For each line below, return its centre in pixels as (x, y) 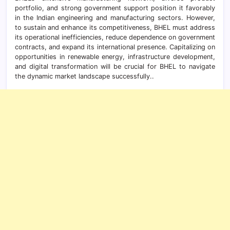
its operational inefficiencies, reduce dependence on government (115, 37)
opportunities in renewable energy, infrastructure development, (115, 56)
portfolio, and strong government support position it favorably (115, 8)
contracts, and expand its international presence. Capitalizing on (115, 47)
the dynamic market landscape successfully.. (84, 76)
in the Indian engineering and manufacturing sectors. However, (115, 17)
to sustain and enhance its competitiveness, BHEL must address (115, 27)
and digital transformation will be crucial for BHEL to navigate (115, 66)
